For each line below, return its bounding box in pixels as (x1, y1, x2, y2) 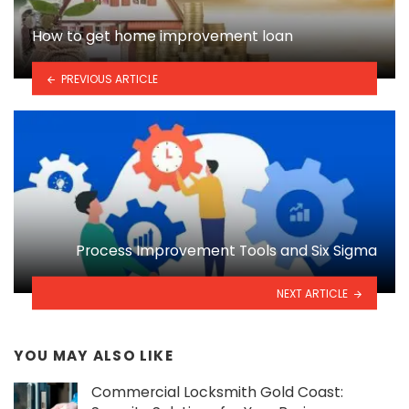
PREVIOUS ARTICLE (60, 70, 158, 87)
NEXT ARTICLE (277, 285, 349, 301)
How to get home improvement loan (32, 26, 293, 47)
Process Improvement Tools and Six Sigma (76, 240, 377, 262)
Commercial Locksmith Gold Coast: (91, 382, 343, 404)
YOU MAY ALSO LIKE (14, 346, 173, 366)
